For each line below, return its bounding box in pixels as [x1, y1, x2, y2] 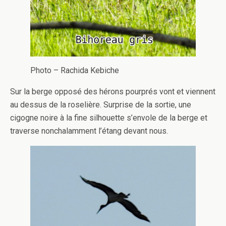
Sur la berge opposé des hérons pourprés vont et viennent [10, 87, 215, 97]
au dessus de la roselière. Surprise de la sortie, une [10, 100, 191, 110]
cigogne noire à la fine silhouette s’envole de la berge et [10, 113, 207, 123]
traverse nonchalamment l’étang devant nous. [10, 126, 168, 136]
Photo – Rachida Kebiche [30, 66, 119, 76]
